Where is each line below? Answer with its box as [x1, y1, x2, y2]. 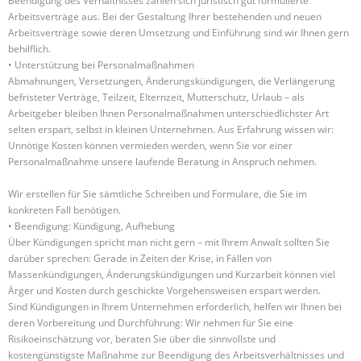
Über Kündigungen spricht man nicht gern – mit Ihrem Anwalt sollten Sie [8, 235, 330, 249]
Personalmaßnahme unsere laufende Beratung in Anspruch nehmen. [8, 155, 317, 168]
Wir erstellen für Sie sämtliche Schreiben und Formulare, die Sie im [8, 187, 307, 201]
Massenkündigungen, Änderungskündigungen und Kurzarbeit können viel [8, 268, 335, 281]
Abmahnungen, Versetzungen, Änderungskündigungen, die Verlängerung [8, 74, 335, 88]
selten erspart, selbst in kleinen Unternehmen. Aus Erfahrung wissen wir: [8, 122, 334, 136]
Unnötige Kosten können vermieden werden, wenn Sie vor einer [8, 139, 293, 152]
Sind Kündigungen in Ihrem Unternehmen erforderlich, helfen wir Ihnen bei [8, 300, 342, 313]
